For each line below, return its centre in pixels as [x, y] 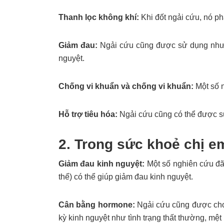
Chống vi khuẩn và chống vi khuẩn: [126, 86]
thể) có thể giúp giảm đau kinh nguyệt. [126, 177]
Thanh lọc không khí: [100, 17]
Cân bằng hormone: [97, 205]
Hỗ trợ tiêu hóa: [89, 114]
